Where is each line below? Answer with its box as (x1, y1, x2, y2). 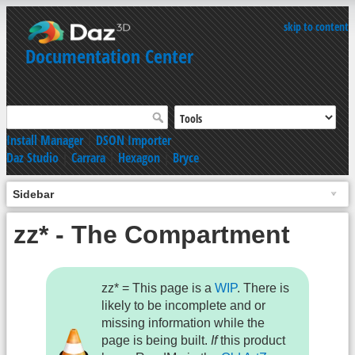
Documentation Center (25, 43, 193, 69)
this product (217, 334, 286, 348)
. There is (237, 281, 290, 296)
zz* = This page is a (101, 281, 216, 296)
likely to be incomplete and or (101, 299, 266, 313)
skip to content (284, 19, 349, 34)
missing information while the (101, 316, 265, 330)
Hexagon (118, 148, 160, 166)
